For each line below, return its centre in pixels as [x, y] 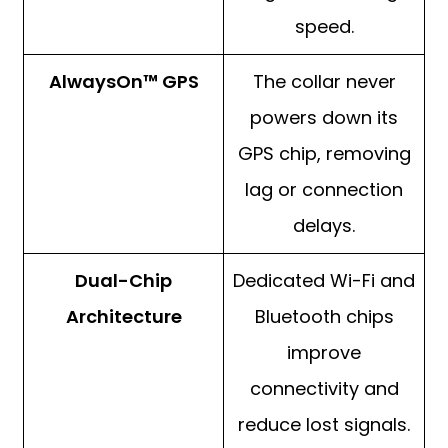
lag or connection [324, 190]
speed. [324, 27]
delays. [324, 226]
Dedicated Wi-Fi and [324, 281]
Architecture [123, 317]
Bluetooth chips [324, 317]
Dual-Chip [123, 281]
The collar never [324, 82]
